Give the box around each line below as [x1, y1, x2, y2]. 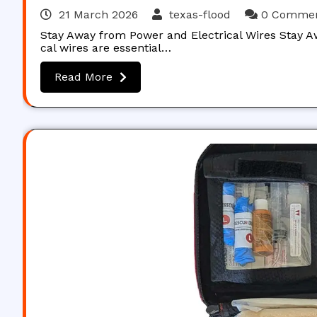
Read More [54, 70, 113, 83]
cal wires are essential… [40, 41, 171, 54]
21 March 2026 [59, 8, 138, 21]
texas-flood [166, 8, 234, 21]
